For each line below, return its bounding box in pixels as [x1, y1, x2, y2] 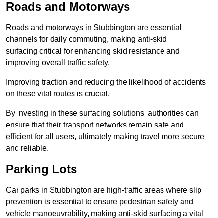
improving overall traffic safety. [6, 58, 109, 67]
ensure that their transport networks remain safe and [6, 121, 184, 129]
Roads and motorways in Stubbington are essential [6, 23, 182, 32]
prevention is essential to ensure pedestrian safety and [6, 198, 193, 206]
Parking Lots [6, 163, 77, 176]
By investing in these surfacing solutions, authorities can [6, 109, 199, 118]
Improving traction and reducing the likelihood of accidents [6, 78, 206, 87]
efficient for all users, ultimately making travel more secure [6, 132, 204, 141]
